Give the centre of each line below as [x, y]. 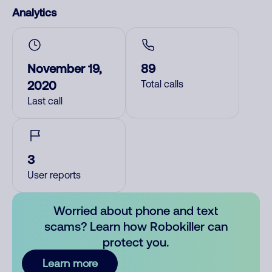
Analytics [34, 12]
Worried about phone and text [136, 210]
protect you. [136, 242]
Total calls [162, 84]
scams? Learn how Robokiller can [136, 226]
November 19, [64, 68]
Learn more [70, 263]
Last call [45, 101]
